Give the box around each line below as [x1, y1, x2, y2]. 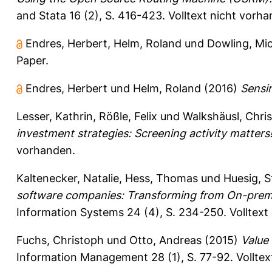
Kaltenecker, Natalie [16, 171, 119, 185]
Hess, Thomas [125, 171, 198, 185]
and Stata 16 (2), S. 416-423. [16, 8, 168, 22]
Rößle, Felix [99, 109, 157, 123]
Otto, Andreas [129, 233, 202, 246]
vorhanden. [16, 143, 75, 157]
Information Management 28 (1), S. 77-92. [16, 250, 236, 263]
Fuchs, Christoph [16, 233, 104, 246]
